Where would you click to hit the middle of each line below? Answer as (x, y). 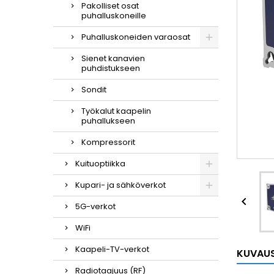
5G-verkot (95, 206)
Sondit (94, 89)
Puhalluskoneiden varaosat (136, 37)
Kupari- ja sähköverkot (120, 185)
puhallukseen (108, 120)
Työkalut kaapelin (116, 111)
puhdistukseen (111, 68)
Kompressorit (108, 142)
